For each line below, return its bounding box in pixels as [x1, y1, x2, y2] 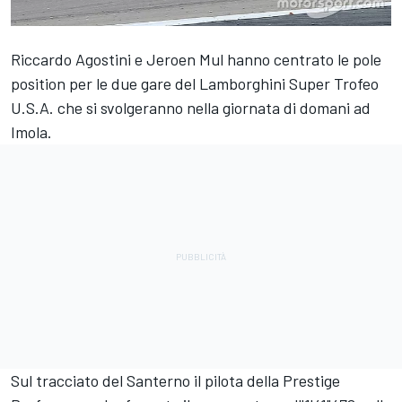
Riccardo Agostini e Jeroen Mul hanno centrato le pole [11, 49, 381, 70]
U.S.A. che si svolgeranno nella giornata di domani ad [11, 98, 371, 118]
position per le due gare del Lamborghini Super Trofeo [11, 74, 379, 94]
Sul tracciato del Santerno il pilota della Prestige [11, 371, 340, 391]
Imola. [11, 122, 52, 143]
